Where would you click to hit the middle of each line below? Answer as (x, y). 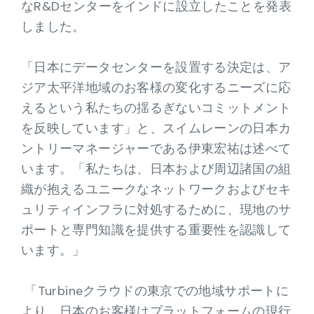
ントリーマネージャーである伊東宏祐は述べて (156, 149)
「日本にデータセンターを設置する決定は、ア (156, 67)
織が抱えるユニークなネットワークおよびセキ (156, 189)
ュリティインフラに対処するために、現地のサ (156, 210)
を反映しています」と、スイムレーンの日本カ (156, 128)
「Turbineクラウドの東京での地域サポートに (155, 291)
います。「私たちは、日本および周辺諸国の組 (156, 169)
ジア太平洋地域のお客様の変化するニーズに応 (156, 88)
